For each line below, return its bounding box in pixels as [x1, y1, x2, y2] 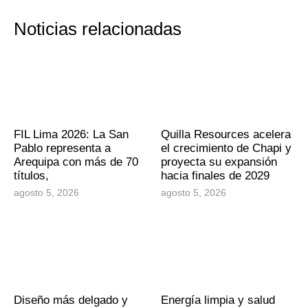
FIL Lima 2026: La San [14, 127, 129, 141]
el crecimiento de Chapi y [161, 141, 291, 155]
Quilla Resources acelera [161, 127, 291, 141]
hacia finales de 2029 [161, 168, 269, 182]
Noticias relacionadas [14, 18, 181, 39]
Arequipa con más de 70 [14, 155, 138, 168]
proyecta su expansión [161, 155, 277, 168]
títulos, [14, 168, 49, 182]
